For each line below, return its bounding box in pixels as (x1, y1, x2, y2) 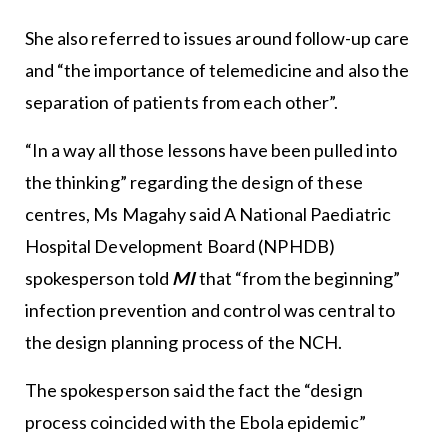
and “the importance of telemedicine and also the (24, 58, 410, 81)
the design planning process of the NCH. (24, 330, 343, 353)
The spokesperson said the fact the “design (24, 378, 363, 401)
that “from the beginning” (195, 266, 401, 289)
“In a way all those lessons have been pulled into (24, 138, 398, 161)
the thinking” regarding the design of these (24, 170, 363, 193)
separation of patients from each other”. (24, 90, 339, 113)
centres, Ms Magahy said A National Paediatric (24, 202, 392, 225)
